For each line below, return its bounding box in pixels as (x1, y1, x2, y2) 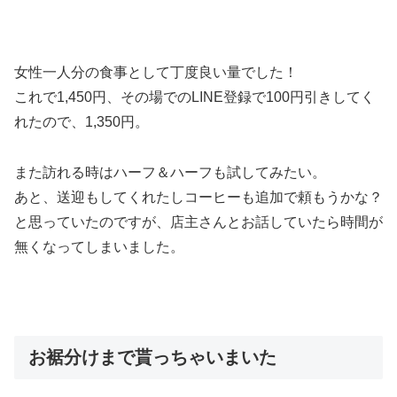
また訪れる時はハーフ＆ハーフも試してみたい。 (14, 165, 326, 181)
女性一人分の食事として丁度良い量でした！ (14, 65, 298, 81)
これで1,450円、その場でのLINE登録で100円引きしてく (14, 90, 375, 105)
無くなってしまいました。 (14, 239, 184, 255)
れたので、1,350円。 (14, 114, 149, 130)
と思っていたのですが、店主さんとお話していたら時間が (14, 214, 383, 230)
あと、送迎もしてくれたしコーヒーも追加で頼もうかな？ (14, 190, 383, 206)
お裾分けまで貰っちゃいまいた (28, 346, 276, 367)
